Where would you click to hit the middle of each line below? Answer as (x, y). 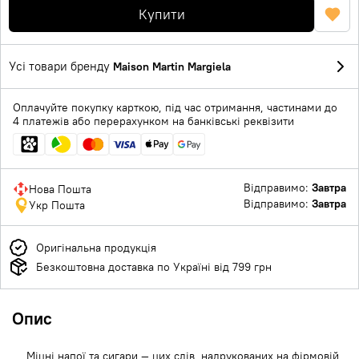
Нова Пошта (60, 189)
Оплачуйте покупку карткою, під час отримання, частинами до (175, 107)
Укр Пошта (57, 205)
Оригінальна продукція (96, 247)
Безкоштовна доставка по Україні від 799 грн (154, 266)
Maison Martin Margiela (172, 67)
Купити (161, 14)
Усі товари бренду (61, 66)
